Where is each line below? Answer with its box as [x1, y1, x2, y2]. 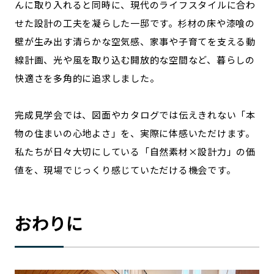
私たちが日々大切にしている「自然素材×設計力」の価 [15, 144, 256, 158]
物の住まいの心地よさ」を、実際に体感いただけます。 [15, 126, 255, 139]
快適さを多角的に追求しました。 [15, 71, 160, 84]
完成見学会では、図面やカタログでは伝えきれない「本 [15, 108, 256, 121]
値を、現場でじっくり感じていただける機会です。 [15, 163, 236, 176]
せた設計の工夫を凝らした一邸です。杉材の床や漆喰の [15, 16, 255, 29]
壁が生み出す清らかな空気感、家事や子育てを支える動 [15, 34, 256, 48]
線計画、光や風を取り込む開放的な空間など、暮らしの [15, 53, 255, 66]
